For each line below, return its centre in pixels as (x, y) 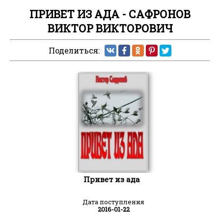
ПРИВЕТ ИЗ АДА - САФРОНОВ (110, 14)
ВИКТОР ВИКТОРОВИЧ (110, 28)
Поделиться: (74, 51)
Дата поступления (113, 202)
